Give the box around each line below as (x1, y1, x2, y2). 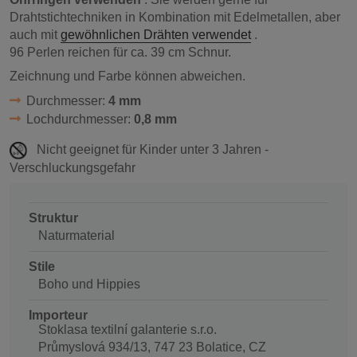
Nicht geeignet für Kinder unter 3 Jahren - (33, 143, 269, 157)
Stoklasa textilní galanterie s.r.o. (38, 322, 217, 336)
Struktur (29, 210, 78, 225)
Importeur (29, 308, 88, 322)
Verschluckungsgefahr (10, 160, 135, 175)
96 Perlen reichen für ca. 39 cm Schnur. (10, 45, 231, 60)
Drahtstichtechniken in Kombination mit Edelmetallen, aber (10, 10, 340, 25)
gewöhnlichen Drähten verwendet (61, 28, 251, 42)
